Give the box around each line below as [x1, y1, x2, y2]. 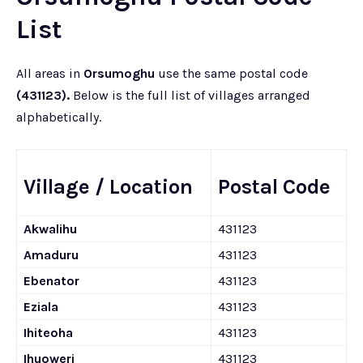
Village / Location [23, 175, 193, 199]
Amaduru [23, 247, 79, 263]
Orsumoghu [83, 66, 155, 81]
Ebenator [23, 273, 79, 288]
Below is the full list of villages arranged [70, 88, 310, 103]
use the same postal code [155, 66, 308, 81]
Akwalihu [23, 221, 77, 237]
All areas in [16, 66, 83, 81]
